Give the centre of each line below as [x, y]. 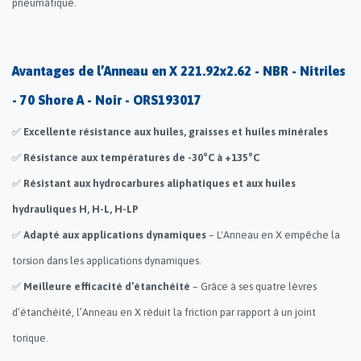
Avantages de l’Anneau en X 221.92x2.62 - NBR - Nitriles [179, 71]
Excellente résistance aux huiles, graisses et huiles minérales [176, 131]
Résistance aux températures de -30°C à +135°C [141, 157]
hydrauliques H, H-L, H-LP [75, 209]
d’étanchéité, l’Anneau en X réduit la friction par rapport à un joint [164, 312]
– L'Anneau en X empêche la [273, 234]
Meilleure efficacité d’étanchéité [108, 286]
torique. [30, 338]
